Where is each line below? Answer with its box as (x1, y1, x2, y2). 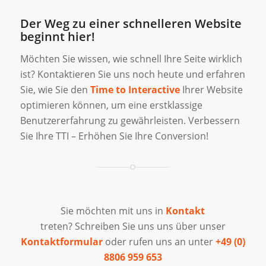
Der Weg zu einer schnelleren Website (20, 15, 242, 31)
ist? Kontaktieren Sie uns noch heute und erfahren (20, 68, 245, 81)
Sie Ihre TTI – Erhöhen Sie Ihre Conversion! (20, 129, 208, 143)
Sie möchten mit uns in (61, 204, 166, 218)
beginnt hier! (20, 28, 95, 45)
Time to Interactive (90, 83, 180, 97)
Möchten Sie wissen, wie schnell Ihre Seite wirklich (20, 52, 242, 66)
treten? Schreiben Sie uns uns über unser (40, 220, 226, 233)
